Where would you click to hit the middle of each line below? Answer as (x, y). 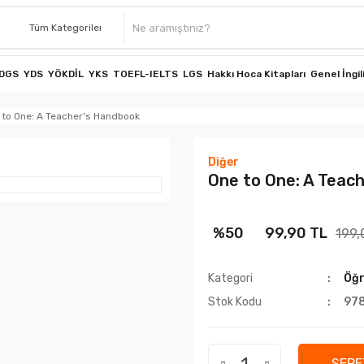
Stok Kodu (235, 302)
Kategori (230, 278)
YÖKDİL (66, 74)
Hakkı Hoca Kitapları (256, 74)
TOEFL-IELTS (145, 74)
